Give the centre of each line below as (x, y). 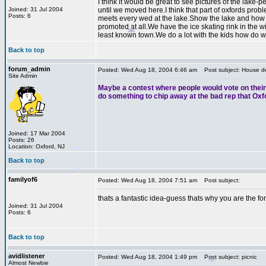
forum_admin (29, 69)
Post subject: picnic (228, 257)
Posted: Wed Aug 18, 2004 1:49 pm (148, 257)
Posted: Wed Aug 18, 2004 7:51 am (148, 180)
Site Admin (23, 76)
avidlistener (26, 256)
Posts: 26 (21, 140)
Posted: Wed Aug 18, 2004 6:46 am (148, 70)
